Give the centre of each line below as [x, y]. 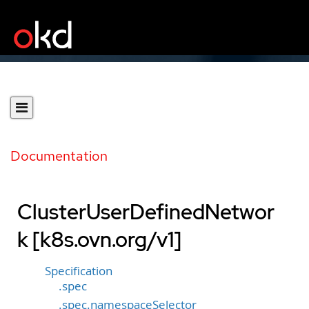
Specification [79, 271]
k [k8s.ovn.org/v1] [99, 239]
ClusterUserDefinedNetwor [146, 212]
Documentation [59, 156]
